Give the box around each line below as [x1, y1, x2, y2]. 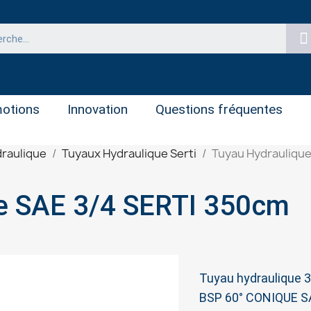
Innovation [67, 101, 128, 117]
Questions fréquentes [155, 101, 283, 117]
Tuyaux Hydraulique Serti [62, 146, 196, 161]
